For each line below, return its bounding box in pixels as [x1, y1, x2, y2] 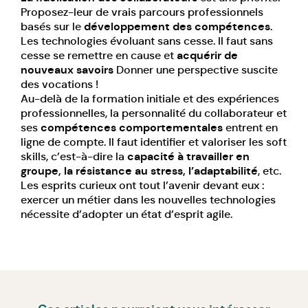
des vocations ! [21, 76, 98, 91]
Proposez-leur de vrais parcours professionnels [21, 4, 263, 19]
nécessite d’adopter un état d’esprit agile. [21, 206, 232, 221]
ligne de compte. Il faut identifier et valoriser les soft [21, 134, 287, 149]
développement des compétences [84, 19, 270, 34]
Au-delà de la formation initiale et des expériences [21, 91, 279, 106]
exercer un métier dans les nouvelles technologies [21, 192, 276, 207]
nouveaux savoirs [21, 62, 113, 77]
